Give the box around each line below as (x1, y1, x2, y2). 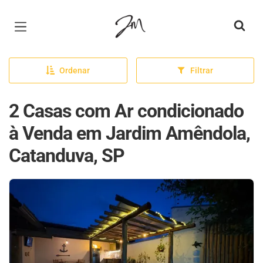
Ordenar (59, 66, 90, 75)
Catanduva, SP (9, 144, 124, 167)
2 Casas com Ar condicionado (9, 100, 244, 122)
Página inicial (112, 11, 183, 25)
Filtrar (190, 66, 214, 75)
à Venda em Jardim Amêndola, (9, 122, 250, 144)
